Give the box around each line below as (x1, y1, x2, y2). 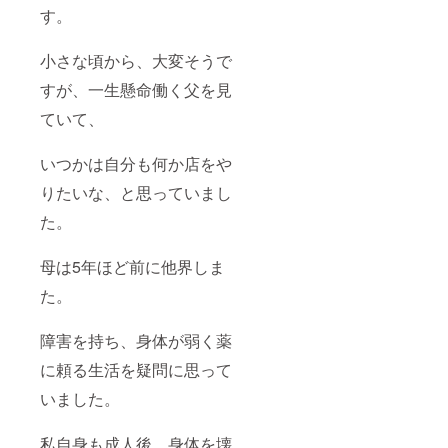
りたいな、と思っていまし (40, 180, 232, 204)
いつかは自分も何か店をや (40, 151, 232, 175)
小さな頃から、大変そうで (40, 48, 232, 72)
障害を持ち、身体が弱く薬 (40, 328, 232, 352)
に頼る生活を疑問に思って (40, 357, 232, 381)
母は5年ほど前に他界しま (40, 254, 225, 278)
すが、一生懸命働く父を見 (40, 77, 232, 101)
